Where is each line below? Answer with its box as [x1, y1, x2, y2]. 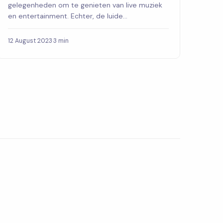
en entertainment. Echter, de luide [7, 11, 123, 21]
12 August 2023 [7, 37, 52, 45]
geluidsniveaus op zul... [7, 22, 83, 32]
